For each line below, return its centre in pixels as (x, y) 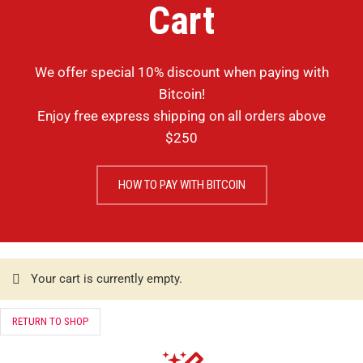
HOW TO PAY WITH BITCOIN (181, 184)
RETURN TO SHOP (50, 321)
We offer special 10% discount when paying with (181, 72)
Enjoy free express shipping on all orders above (181, 115)
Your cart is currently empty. (107, 279)
